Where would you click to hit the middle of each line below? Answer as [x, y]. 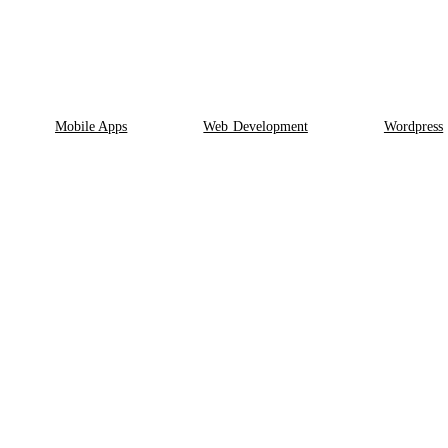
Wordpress [413, 126]
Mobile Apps [91, 126]
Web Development [255, 126]
